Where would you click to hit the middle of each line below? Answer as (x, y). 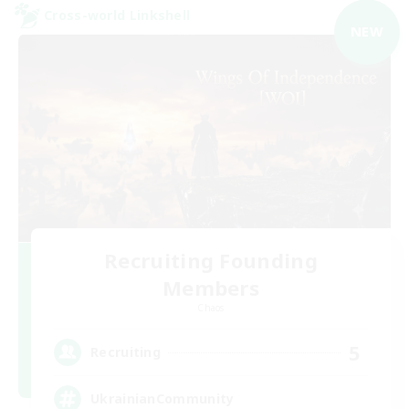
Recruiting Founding (211, 260)
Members (211, 287)
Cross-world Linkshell (117, 16)
